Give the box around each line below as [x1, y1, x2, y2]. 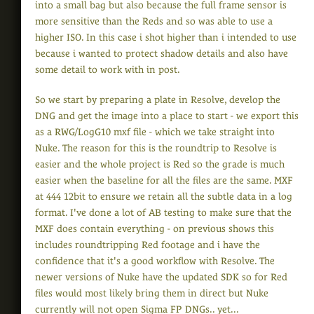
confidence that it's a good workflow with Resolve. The [35, 255, 275, 267]
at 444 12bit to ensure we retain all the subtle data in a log [35, 191, 292, 203]
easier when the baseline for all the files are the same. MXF [35, 175, 293, 186]
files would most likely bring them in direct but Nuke [35, 287, 268, 299]
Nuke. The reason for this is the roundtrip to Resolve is [35, 142, 277, 154]
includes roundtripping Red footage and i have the [35, 239, 260, 251]
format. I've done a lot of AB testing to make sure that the [35, 207, 292, 219]
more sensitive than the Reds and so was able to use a [35, 15, 273, 27]
